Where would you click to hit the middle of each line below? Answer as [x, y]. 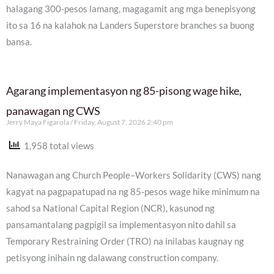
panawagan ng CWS [53, 111]
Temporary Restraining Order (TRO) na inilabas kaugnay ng [125, 242]
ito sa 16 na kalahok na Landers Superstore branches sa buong [130, 26]
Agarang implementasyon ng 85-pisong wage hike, [124, 91]
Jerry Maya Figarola [38, 122]
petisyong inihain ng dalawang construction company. [112, 258]
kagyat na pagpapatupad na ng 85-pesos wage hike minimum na [133, 192]
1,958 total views [57, 146]
